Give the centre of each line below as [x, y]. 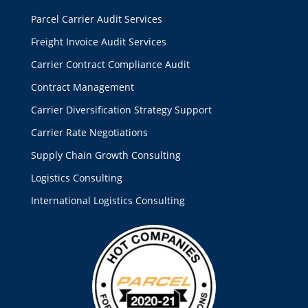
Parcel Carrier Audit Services [96, 19]
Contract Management [82, 87]
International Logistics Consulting [108, 200]
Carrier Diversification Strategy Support [121, 109]
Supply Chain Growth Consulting [106, 155]
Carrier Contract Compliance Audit [110, 64]
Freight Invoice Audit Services [98, 41]
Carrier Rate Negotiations [89, 132]
